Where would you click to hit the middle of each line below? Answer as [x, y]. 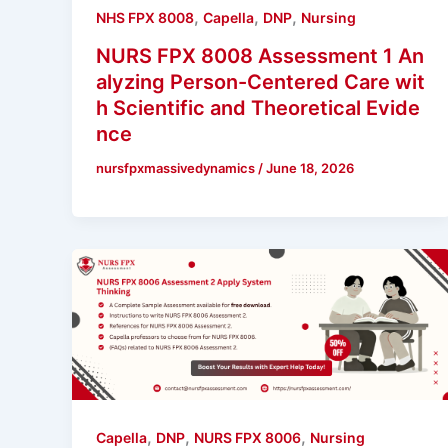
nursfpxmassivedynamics [177, 168]
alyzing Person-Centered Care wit [260, 82]
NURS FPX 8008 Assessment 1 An [260, 56]
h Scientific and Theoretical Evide [258, 108]
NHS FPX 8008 [145, 18]
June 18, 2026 [310, 168]
